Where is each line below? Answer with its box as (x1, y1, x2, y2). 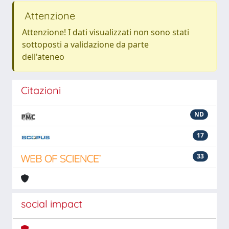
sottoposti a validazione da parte (22, 39, 149, 50)
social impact (21, 197, 82, 210)
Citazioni (21, 84, 61, 97)
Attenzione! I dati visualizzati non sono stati (22, 27, 189, 38)
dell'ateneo (22, 51, 64, 62)
